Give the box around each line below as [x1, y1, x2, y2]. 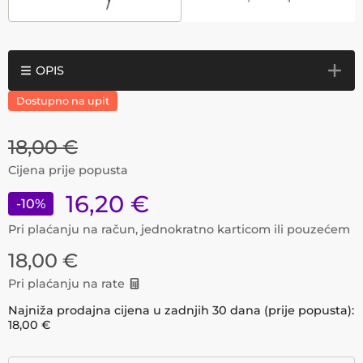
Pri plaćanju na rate [8, 276, 125, 291]
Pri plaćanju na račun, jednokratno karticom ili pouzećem [8, 222, 350, 237]
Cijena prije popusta [8, 163, 128, 177]
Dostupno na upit [16, 95, 109, 107]
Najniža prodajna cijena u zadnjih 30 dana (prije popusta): [8, 303, 354, 318]
